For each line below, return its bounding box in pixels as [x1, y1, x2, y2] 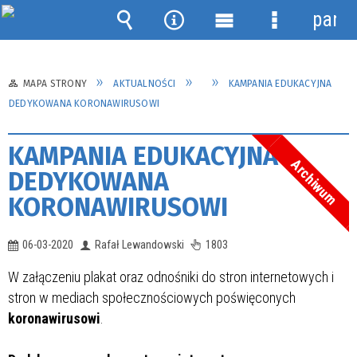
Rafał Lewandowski [95, 237, 184, 252]
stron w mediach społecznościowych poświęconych [8, 288, 296, 306]
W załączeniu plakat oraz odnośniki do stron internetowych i [8, 268, 334, 285]
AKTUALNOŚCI [113, 77, 176, 89]
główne [212, 56, 269, 79]
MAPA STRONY [23, 77, 88, 89]
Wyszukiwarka [112, 32, 228, 55]
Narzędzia [162, 32, 244, 55]
